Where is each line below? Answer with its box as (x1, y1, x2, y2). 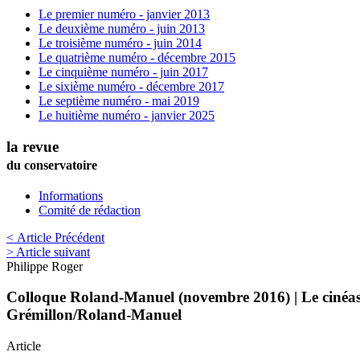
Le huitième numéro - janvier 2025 (39, 108, 215, 123)
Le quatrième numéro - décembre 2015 (39, 51, 235, 65)
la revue (6, 137, 59, 155)
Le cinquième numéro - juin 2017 (39, 65, 208, 80)
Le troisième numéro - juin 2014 (39, 36, 202, 51)
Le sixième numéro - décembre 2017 (39, 80, 224, 94)
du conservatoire (6, 157, 97, 172)
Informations (39, 188, 103, 202)
